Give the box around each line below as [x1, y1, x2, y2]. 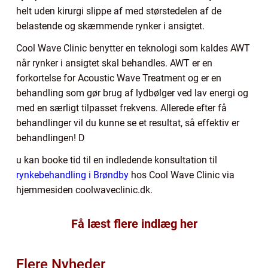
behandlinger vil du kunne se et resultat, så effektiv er [16, 117, 239, 129]
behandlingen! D [16, 132, 85, 144]
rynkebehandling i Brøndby [16, 169, 129, 181]
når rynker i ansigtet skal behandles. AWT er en [16, 57, 212, 69]
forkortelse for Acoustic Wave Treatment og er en [16, 72, 221, 84]
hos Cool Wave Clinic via [129, 169, 234, 181]
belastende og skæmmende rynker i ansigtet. [16, 20, 205, 32]
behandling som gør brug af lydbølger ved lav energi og [16, 87, 248, 99]
